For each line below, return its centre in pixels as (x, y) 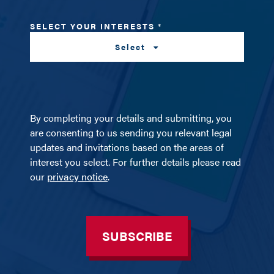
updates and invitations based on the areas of (127, 147)
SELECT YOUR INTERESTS (94, 26)
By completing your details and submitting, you (131, 117)
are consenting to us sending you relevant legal (131, 132)
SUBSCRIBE (137, 235)
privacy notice (78, 176)
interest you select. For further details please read (136, 161)
